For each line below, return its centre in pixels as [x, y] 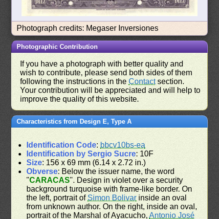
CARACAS [50, 180]
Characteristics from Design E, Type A [74, 122]
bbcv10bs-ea [123, 145]
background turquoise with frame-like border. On [109, 189]
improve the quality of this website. [80, 99]
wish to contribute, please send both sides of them [106, 73]
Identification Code [62, 145]
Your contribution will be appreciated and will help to [110, 90]
